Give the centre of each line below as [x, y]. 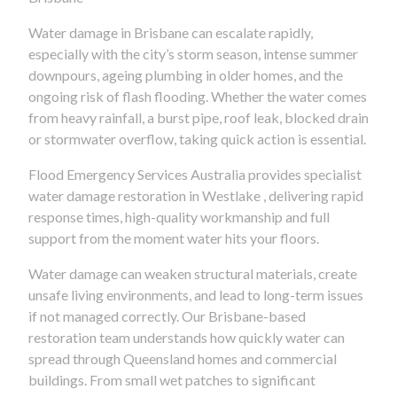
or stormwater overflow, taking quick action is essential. [197, 138]
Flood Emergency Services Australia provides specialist [195, 174]
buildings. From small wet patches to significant [172, 379]
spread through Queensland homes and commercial [183, 358]
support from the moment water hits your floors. [174, 237]
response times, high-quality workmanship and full [179, 216]
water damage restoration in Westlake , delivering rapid [196, 195]
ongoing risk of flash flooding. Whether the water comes [198, 96]
